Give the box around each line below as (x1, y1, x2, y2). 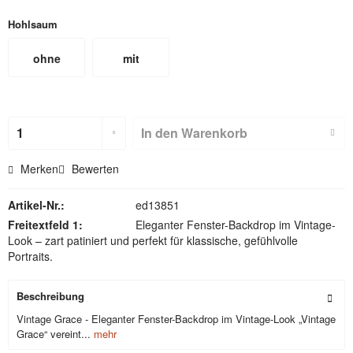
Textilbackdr (98, 145, 165, 161)
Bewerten (69, 161, 119, 176)
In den (141, 124, 179, 142)
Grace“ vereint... (17, 326, 91, 341)
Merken (20, 161, 58, 176)
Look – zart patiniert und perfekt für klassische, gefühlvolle (8, 232, 298, 248)
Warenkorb (181, 124, 248, 142)
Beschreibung (17, 288, 84, 303)
